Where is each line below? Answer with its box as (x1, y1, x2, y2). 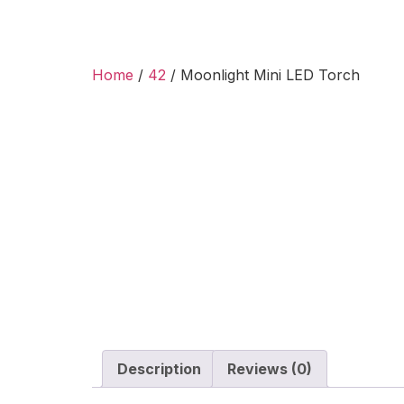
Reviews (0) (227, 359, 312, 378)
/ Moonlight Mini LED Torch (166, 66, 360, 84)
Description (117, 359, 201, 378)
